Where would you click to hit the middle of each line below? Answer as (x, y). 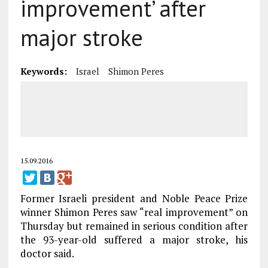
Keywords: (43, 71)
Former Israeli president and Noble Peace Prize (134, 198)
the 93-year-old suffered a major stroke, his (134, 240)
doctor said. (47, 253)
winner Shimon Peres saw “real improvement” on (134, 212)
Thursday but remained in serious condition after (134, 226)
